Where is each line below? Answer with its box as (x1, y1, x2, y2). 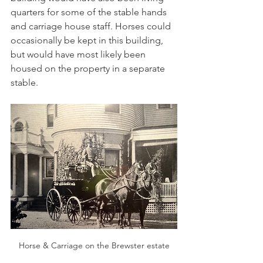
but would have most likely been (11, 49, 148, 60)
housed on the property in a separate (11, 63, 167, 75)
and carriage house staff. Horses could (11, 21, 173, 32)
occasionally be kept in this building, (11, 35, 166, 46)
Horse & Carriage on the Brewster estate (18, 240, 170, 251)
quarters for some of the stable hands (11, 6, 169, 18)
